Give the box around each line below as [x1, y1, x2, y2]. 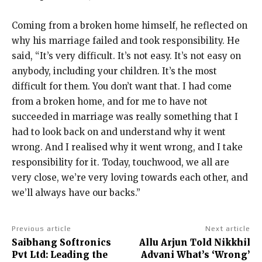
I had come [182, 81, 232, 92]
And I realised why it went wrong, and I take [45, 142, 243, 153]
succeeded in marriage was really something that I [12, 111, 238, 122]
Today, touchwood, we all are [102, 157, 229, 168]
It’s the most [160, 65, 217, 77]
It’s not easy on [174, 50, 241, 61]
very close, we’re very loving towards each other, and [12, 172, 248, 183]
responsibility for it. [12, 157, 99, 168]
